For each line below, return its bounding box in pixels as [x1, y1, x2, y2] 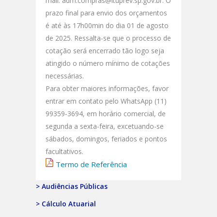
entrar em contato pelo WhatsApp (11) [46, 96, 167, 106]
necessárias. [46, 71, 84, 80]
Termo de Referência [56, 159, 127, 169]
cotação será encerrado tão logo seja [46, 46, 164, 55]
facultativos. [46, 146, 83, 156]
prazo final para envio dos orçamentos [46, 8, 167, 17]
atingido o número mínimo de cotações [46, 58, 170, 68]
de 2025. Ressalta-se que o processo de [46, 33, 171, 43]
